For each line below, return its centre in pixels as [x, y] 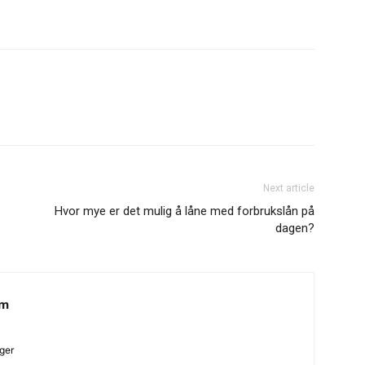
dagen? [295, 228]
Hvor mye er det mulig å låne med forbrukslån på [185, 211]
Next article [289, 188]
